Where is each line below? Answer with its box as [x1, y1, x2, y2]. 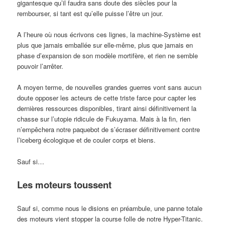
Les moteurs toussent [17, 177, 112, 191]
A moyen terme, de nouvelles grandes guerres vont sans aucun [17, 82, 202, 92]
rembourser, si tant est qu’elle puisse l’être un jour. [17, 9, 164, 19]
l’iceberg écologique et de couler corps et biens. [17, 135, 156, 145]
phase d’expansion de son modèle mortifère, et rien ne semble [17, 51, 198, 61]
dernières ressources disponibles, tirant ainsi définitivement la [17, 103, 197, 114]
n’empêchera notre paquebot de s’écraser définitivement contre [17, 125, 200, 135]
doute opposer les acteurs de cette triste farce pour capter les [17, 93, 197, 103]
